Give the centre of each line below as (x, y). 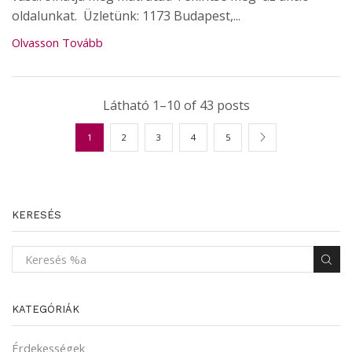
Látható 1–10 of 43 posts (176, 105)
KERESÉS (37, 214)
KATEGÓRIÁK (46, 310)
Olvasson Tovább (57, 42)
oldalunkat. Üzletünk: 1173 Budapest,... (126, 15)
